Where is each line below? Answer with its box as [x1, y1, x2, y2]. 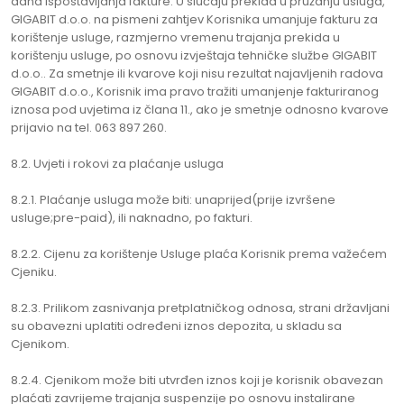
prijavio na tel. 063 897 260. [11, 119, 167, 136]
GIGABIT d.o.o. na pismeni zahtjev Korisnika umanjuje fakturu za [11, 11, 378, 28]
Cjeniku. [11, 263, 57, 280]
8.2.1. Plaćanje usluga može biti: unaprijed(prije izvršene [11, 191, 335, 208]
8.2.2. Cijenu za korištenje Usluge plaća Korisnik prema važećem [11, 245, 387, 262]
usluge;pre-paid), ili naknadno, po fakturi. [11, 209, 252, 226]
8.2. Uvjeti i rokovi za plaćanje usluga [11, 155, 224, 172]
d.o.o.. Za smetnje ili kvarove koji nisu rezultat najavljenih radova [11, 65, 383, 82]
